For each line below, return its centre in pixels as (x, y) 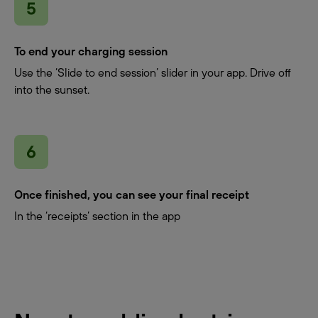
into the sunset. (52, 89)
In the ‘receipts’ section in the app (97, 215)
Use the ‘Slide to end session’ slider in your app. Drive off (153, 72)
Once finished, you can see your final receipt (132, 194)
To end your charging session (91, 51)
